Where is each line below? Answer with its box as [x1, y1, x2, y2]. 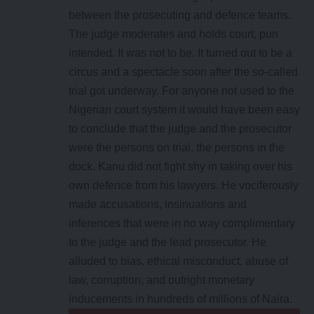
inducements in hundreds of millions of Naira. [69, 293, 292, 306]
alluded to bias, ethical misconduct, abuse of [69, 255, 288, 268]
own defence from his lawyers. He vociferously [69, 179, 299, 192]
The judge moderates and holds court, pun [69, 28, 278, 41]
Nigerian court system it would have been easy [69, 104, 300, 116]
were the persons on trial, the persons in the [69, 142, 285, 154]
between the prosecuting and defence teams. [69, 9, 291, 22]
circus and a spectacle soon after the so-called [69, 66, 298, 78]
